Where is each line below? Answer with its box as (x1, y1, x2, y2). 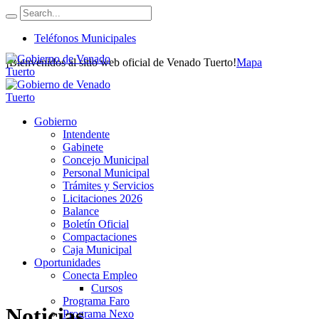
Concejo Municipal (63, 154, 149, 166)
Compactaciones (63, 231, 137, 243)
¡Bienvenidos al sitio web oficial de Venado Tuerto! (6, 56, 236, 68)
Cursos (91, 282, 122, 294)
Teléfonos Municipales (34, 32, 136, 44)
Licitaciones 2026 (63, 192, 142, 204)
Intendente (63, 128, 110, 140)
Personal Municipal (63, 167, 150, 179)
